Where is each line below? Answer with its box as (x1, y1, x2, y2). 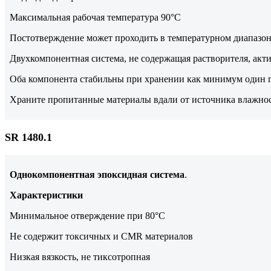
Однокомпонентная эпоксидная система (10, 169, 184, 180)
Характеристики (10, 190, 83, 201)
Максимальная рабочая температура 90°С (10, 12, 181, 23)
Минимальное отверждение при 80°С (10, 211, 165, 221)
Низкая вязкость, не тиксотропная (10, 252, 150, 263)
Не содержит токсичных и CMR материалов (10, 231, 193, 242)
